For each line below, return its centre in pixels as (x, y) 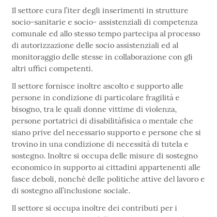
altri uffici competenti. (52, 68)
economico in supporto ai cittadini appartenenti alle (106, 167)
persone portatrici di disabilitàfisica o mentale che (102, 120)
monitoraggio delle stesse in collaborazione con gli (102, 56)
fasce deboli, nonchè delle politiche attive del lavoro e (108, 178)
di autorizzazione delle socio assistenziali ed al (95, 45)
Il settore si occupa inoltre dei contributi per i (94, 208)
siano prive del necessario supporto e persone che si (106, 132)
